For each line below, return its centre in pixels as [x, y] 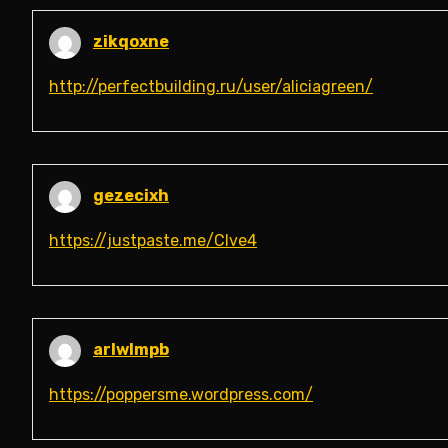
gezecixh [131, 196]
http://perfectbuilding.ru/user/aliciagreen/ [211, 86]
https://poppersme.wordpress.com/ [181, 394]
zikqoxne [131, 42]
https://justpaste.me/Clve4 [153, 240]
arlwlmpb [131, 350]
